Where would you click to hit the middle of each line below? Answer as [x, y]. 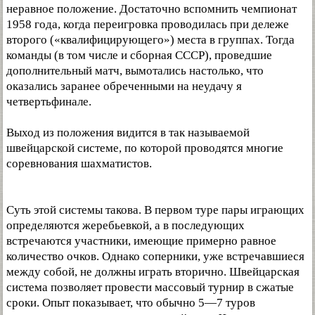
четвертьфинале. [49, 102]
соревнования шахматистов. [79, 163]
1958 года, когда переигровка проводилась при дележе [148, 24]
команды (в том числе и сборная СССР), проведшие [139, 55]
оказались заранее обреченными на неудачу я [124, 86]
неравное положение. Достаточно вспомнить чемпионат [152, 9]
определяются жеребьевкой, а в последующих [126, 225]
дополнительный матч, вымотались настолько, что [135, 71]
